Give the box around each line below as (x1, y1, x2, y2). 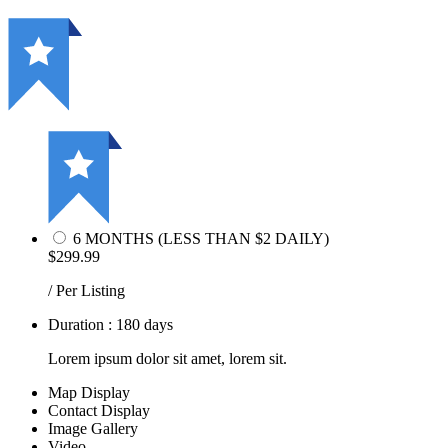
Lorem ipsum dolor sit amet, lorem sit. (48, 349, 287, 367)
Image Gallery (48, 419, 138, 437)
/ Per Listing (48, 281, 125, 299)
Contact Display (48, 401, 150, 419)
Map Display (48, 383, 130, 401)
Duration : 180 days (48, 315, 173, 333)
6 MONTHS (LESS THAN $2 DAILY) (73, 229, 329, 247)
